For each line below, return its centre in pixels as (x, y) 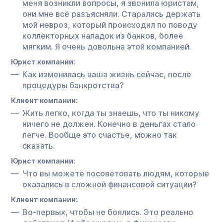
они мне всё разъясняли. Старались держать (111, 14)
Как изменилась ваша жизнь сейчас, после (107, 74)
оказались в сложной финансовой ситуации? (110, 184)
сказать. (39, 145)
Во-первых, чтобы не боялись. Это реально (108, 212)
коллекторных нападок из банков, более (103, 35)
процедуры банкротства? (73, 85)
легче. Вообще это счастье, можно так (100, 135)
